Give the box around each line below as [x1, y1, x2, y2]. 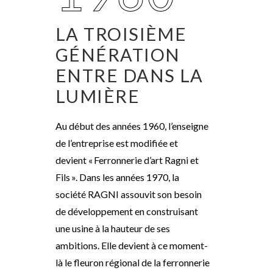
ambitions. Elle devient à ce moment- [55, 239, 208, 251]
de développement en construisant [55, 205, 198, 217]
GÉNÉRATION [55, 44, 180, 65]
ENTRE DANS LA [55, 65, 204, 86]
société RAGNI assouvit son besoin [55, 188, 202, 200]
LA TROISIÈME [55, 23, 187, 44]
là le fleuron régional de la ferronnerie [55, 257, 210, 268]
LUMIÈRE [55, 85, 144, 107]
